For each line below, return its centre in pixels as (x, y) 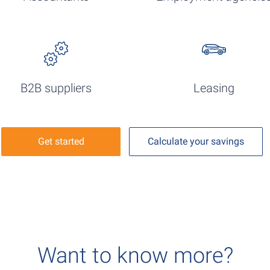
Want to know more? (135, 256)
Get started (61, 142)
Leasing (214, 88)
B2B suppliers (56, 88)
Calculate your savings (196, 142)
